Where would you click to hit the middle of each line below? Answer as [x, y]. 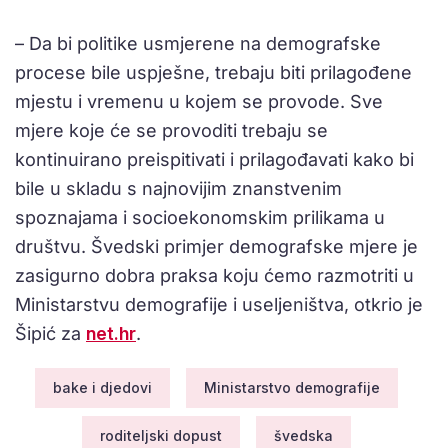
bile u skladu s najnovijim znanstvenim [178, 188]
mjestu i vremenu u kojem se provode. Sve [199, 101]
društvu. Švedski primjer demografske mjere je [216, 246]
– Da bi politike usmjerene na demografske [198, 43]
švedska [303, 435]
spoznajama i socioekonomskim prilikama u [200, 217]
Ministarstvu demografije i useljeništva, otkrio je [219, 304]
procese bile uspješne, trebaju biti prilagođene [213, 72]
